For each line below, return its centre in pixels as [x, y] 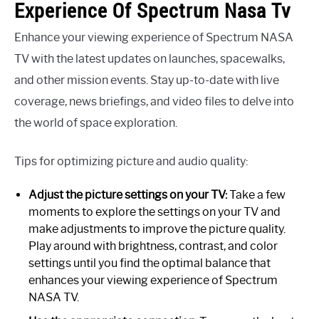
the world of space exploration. [96, 123]
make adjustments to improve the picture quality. [157, 229]
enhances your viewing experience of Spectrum [153, 281]
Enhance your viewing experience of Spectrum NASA [154, 38]
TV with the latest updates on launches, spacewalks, [150, 59]
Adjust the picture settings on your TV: [128, 195]
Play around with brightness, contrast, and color [153, 246]
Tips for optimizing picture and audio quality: [131, 162]
